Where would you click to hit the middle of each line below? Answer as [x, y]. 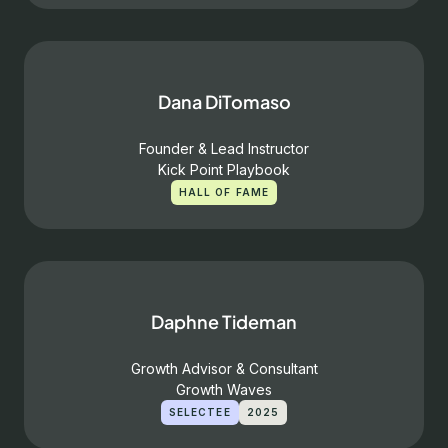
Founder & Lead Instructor [224, 148]
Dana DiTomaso [224, 101]
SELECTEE [199, 412]
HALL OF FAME [224, 192]
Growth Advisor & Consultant [224, 368]
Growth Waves [224, 389]
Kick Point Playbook [224, 169]
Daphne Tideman [224, 321]
